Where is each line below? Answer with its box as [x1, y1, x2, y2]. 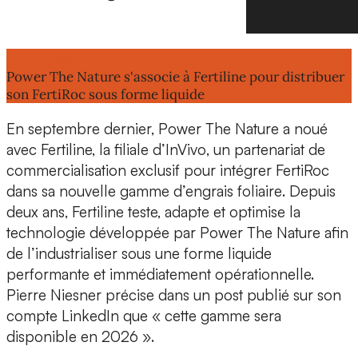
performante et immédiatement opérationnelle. [6, 265, 314, 284]
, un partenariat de [206, 140, 325, 160]
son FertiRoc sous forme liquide [6, 86, 205, 104]
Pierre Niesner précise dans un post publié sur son [6, 285, 341, 305]
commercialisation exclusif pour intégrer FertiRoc [6, 161, 329, 181]
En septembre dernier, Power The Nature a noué [6, 119, 328, 139]
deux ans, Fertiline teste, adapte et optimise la [6, 202, 300, 222]
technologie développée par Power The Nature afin [6, 223, 348, 243]
